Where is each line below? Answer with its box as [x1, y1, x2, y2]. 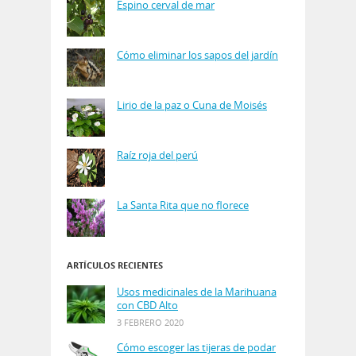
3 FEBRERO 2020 [117, 315, 184, 328]
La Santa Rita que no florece [117, 197, 249, 212]
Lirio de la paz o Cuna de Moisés [117, 97, 267, 112]
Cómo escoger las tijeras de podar [117, 339, 276, 354]
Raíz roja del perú [117, 147, 198, 162]
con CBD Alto [117, 297, 178, 312]
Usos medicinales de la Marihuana [117, 284, 277, 299]
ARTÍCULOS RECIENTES [67, 258, 163, 271]
